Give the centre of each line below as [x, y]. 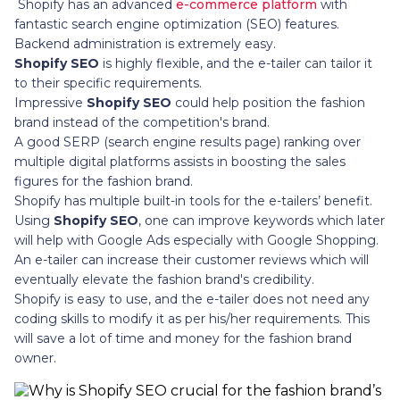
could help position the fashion [268, 102]
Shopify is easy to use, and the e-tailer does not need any [192, 299]
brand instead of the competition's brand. [142, 122]
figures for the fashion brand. [104, 181]
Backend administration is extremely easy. [145, 43]
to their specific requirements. [108, 83]
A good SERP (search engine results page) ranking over [187, 142]
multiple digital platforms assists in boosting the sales [180, 161]
